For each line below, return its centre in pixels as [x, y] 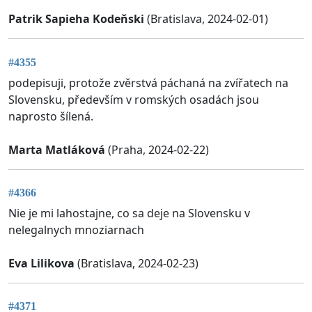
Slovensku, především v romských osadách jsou [134, 99]
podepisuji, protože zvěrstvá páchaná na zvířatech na [148, 83]
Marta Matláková [57, 149]
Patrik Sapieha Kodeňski [76, 19]
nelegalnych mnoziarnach [76, 230]
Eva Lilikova [41, 264]
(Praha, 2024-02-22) [157, 149]
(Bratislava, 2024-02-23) [136, 264]
